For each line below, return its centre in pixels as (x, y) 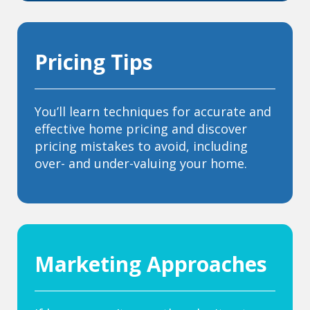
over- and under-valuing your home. (141, 164)
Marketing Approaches (151, 264)
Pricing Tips (94, 62)
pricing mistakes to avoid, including (141, 146)
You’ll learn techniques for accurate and (153, 112)
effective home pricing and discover (141, 129)
